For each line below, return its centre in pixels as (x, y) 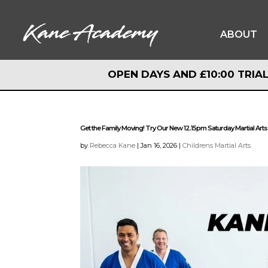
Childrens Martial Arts (217, 145)
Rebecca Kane (113, 145)
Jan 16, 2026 (159, 145)
